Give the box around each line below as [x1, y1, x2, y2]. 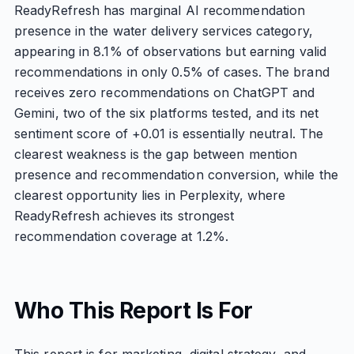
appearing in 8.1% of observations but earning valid [13, 43, 327, 59]
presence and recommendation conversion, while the [13, 167, 338, 183]
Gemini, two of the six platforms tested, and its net [13, 105, 319, 121]
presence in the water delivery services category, [13, 23, 313, 39]
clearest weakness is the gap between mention [13, 146, 298, 162]
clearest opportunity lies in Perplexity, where [13, 187, 286, 203]
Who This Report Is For [13, 297, 253, 324]
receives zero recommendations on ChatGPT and [13, 85, 315, 100]
